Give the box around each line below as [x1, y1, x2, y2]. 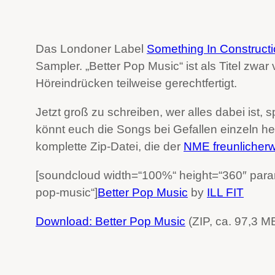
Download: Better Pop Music [36, 215, 185, 228]
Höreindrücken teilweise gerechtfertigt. [36, 76, 237, 90]
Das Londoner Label [36, 42, 147, 55]
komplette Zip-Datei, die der [36, 139, 184, 153]
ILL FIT [207, 185, 244, 199]
